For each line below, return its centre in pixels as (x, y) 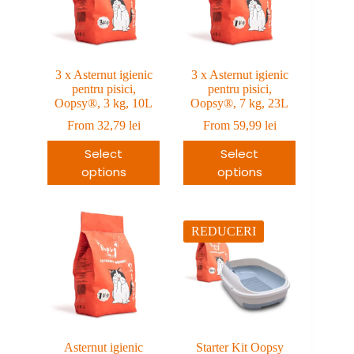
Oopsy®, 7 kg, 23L (240, 103)
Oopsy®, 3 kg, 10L (104, 103)
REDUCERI (224, 231)
